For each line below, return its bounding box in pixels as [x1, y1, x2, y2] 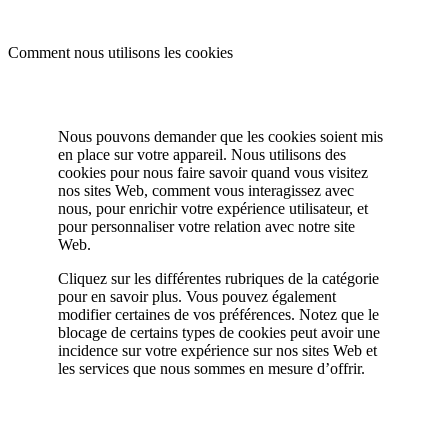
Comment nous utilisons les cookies [8, 44, 233, 62]
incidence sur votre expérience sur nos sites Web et [58, 342, 377, 360]
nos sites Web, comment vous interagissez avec [58, 182, 354, 200]
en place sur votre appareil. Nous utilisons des [58, 146, 346, 164]
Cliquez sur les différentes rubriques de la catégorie [58, 270, 379, 288]
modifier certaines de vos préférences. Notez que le [58, 306, 379, 324]
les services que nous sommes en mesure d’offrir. [58, 360, 365, 378]
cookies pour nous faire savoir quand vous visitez [58, 164, 368, 182]
